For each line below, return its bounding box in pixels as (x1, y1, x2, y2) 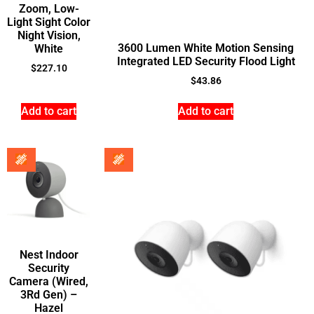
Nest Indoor (19, 248, 78, 262)
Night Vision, (17, 28, 81, 42)
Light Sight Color (7, 15, 90, 29)
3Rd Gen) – (20, 288, 77, 302)
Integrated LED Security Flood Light (116, 54, 295, 68)
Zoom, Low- (18, 1, 79, 15)
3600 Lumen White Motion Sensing (118, 41, 294, 55)
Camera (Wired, (9, 275, 88, 289)
